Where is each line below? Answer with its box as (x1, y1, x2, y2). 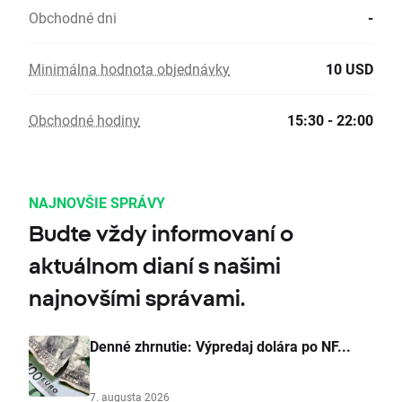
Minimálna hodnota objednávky (29, 59, 230, 79)
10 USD (326, 59, 373, 79)
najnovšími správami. (29, 285, 245, 311)
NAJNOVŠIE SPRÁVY (29, 193, 165, 213)
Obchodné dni (29, 8, 117, 28)
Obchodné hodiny (29, 110, 140, 130)
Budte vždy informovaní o (29, 221, 293, 247)
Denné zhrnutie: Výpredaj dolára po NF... (90, 336, 351, 356)
